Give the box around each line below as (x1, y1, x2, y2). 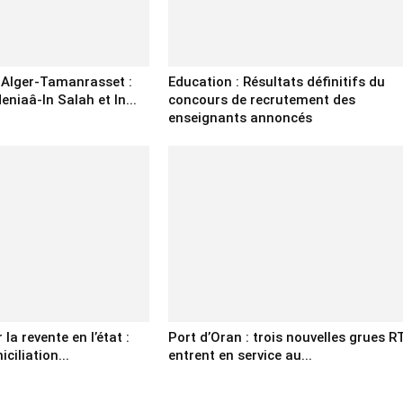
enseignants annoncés (167, 110, 312, 127)
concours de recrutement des (167, 92, 355, 109)
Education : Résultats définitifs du (167, 74, 385, 91)
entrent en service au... (167, 346, 312, 363)
